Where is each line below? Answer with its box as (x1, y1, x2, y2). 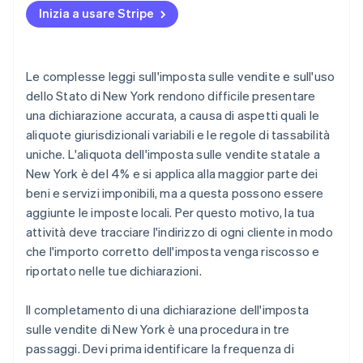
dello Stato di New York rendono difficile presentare (26, 88, 316, 105)
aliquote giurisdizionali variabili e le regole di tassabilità (26, 126, 331, 143)
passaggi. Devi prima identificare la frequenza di (26, 340, 294, 357)
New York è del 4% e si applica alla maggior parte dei (26, 165, 318, 182)
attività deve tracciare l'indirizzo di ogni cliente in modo (26, 224, 333, 241)
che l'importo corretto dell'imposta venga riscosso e (26, 243, 320, 260)
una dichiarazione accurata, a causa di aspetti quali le (26, 107, 320, 124)
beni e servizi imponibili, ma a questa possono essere (26, 185, 324, 202)
